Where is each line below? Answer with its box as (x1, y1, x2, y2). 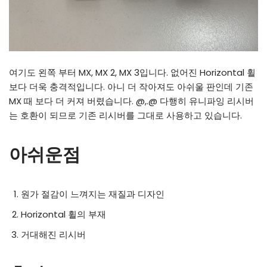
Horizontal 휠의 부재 (21, 207, 106, 221)
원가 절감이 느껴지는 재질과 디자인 (21, 187, 164, 200)
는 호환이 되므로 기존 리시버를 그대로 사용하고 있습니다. (9, 108, 242, 122)
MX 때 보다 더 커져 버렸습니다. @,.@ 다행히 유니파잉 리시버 (9, 94, 254, 107)
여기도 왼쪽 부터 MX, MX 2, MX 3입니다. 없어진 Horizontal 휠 (9, 66, 256, 79)
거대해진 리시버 (21, 228, 86, 241)
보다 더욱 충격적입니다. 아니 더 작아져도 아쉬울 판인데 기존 (9, 80, 253, 93)
